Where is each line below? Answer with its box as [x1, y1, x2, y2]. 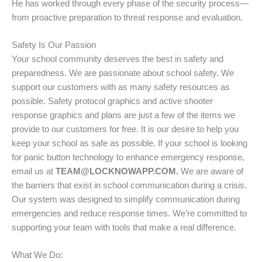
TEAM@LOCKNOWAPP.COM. [56, 166, 181, 176]
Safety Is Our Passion [12, 40, 96, 50]
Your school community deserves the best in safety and [12, 54, 223, 64]
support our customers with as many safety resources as [12, 82, 230, 92]
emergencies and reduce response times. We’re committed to [12, 208, 247, 218]
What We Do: [12, 250, 63, 260]
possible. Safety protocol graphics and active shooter [12, 96, 213, 106]
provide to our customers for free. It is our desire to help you [12, 124, 239, 134]
